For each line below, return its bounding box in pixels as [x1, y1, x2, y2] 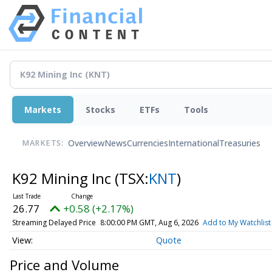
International [168, 137, 219, 149]
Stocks [86, 103, 115, 115]
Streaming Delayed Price [12, 217, 96, 228]
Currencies [127, 137, 168, 149]
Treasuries [219, 137, 260, 149]
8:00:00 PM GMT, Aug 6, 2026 [100, 217, 199, 228]
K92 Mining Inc [12, 168, 115, 188]
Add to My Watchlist [202, 217, 271, 228]
